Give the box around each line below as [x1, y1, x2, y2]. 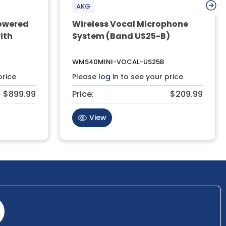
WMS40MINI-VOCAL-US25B [72, 56, 164, 67]
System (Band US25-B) [72, 30, 170, 42]
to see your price [119, 71, 183, 82]
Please [72, 71, 98, 82]
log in [98, 71, 119, 82]
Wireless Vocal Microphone [72, 18, 188, 30]
